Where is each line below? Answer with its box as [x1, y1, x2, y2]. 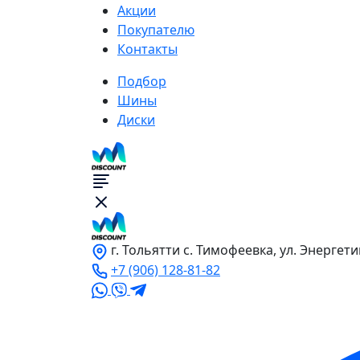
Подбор [117, 72, 166, 91]
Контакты [117, 40, 178, 59]
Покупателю [117, 21, 194, 39]
